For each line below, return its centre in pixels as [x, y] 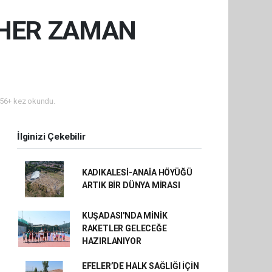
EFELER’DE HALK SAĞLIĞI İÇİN [140, 266]
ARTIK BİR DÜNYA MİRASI [131, 185]
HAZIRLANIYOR [111, 241]
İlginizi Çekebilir [51, 137]
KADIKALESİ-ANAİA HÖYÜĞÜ [137, 172]
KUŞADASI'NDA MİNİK [124, 216]
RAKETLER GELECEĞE [124, 228]
